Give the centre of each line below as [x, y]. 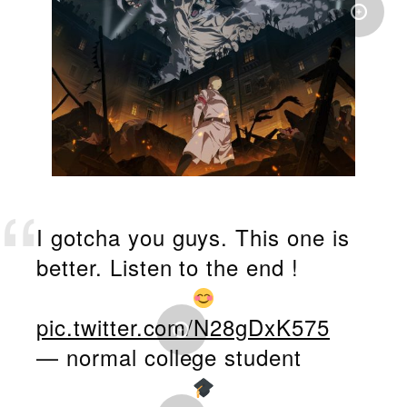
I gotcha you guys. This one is [193, 236]
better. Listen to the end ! [168, 266]
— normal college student [169, 356]
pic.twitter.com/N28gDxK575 [183, 326]
